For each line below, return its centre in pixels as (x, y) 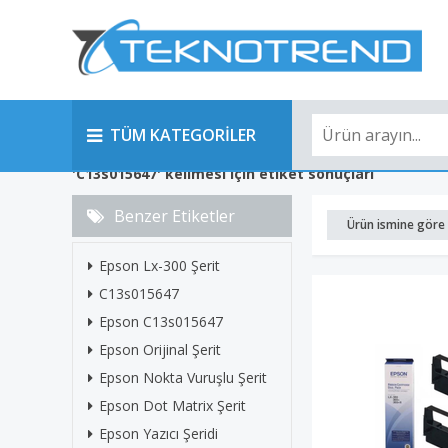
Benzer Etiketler (174, 216)
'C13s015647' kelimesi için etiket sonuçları (223, 173)
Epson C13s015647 (161, 321)
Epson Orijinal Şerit (160, 349)
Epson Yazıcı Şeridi (158, 433)
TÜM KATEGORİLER (183, 135)
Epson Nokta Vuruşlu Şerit (183, 377)
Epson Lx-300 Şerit (159, 265)
